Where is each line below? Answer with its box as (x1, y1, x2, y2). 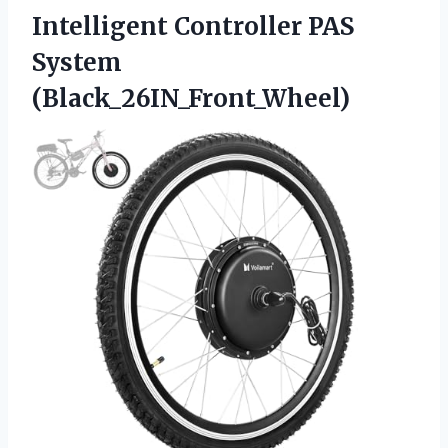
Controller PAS (174, 11, 354, 43)
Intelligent (32, 11, 174, 43)
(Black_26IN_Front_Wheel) (32, 83, 350, 115)
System (32, 47, 122, 79)
